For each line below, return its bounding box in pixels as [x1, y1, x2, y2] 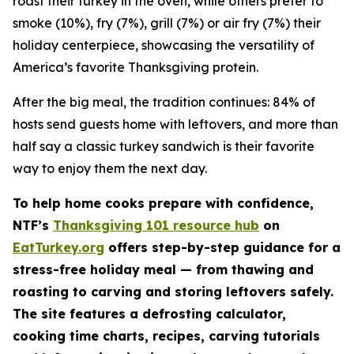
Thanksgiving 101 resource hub [53, 217, 259, 233]
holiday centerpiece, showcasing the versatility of [13, 37, 314, 53]
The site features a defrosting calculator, [13, 306, 286, 322]
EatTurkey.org [13, 239, 104, 255]
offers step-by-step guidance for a [104, 239, 341, 255]
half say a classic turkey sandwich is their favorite [13, 138, 314, 154]
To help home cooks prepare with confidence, [13, 195, 314, 211]
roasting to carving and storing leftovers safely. [13, 284, 333, 299]
